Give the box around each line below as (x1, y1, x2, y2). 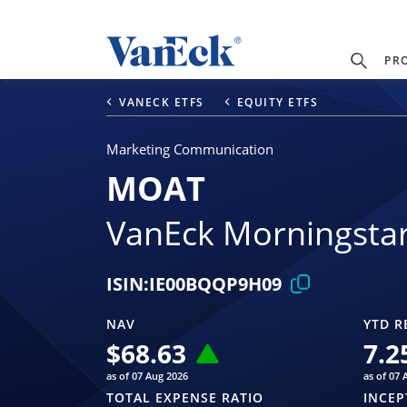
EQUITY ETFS (236, 94, 318, 110)
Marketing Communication (106, 139, 273, 158)
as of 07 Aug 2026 (106, 369, 188, 383)
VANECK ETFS (119, 94, 204, 110)
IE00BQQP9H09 (149, 272, 282, 297)
